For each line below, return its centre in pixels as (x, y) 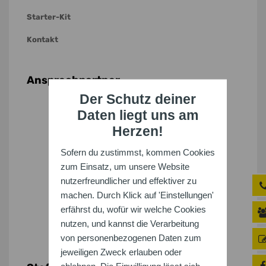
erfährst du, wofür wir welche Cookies (133, 209)
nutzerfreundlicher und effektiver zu (128, 181)
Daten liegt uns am (137, 115)
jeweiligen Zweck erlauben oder (121, 252)
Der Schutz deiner (137, 99)
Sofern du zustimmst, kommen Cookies (137, 152)
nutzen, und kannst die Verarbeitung (129, 224)
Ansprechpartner (73, 80)
